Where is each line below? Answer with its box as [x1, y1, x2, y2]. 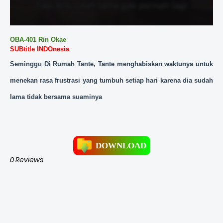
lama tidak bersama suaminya [10, 93, 102, 101]
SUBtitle [10, 45, 37, 53]
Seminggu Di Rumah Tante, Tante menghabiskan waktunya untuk [10, 60, 213, 68]
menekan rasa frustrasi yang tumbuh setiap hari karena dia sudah [10, 77, 213, 85]
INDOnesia [37, 45, 69, 53]
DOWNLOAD [95, 141, 146, 151]
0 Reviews [10, 155, 43, 165]
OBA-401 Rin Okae [10, 36, 66, 44]
